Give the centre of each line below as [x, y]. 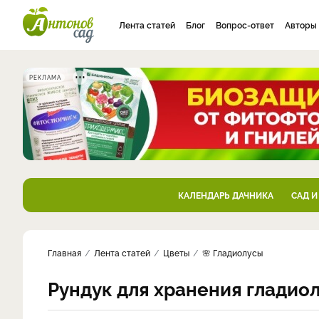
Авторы [301, 25]
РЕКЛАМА [45, 77]
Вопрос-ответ [245, 25]
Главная [64, 252]
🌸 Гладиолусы [232, 252]
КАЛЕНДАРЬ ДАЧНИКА [225, 195]
